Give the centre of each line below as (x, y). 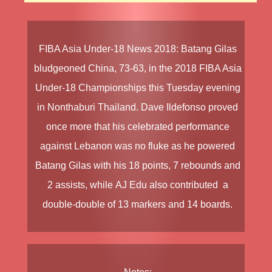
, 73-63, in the (144, 68)
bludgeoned (61, 68)
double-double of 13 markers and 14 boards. (138, 204)
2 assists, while (81, 185)
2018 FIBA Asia (208, 68)
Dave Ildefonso (173, 107)
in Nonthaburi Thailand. (89, 107)
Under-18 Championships (92, 88)
